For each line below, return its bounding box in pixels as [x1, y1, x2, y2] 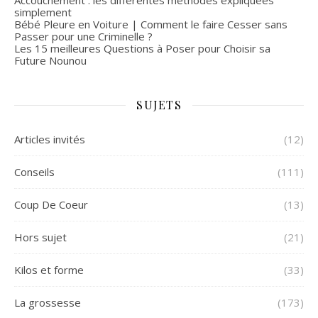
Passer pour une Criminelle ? [14, 28, 153, 43]
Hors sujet [14, 229, 67, 244]
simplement [14, 4, 72, 19]
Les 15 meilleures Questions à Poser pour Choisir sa [14, 40, 270, 55]
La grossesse [14, 295, 81, 309]
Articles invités [14, 131, 85, 146]
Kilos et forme [14, 262, 84, 277]
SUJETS [136, 97, 182, 112]
